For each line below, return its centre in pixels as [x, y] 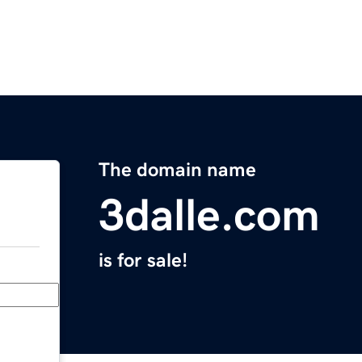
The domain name [177, 170]
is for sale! [143, 261]
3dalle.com [209, 215]
